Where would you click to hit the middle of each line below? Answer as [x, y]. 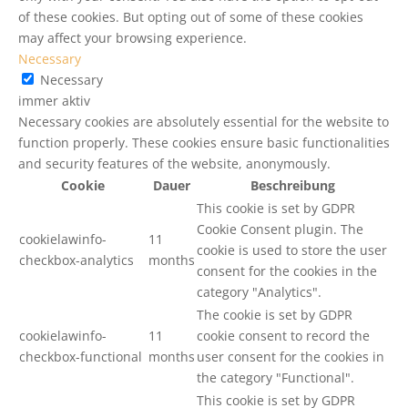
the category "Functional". [275, 377]
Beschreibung [293, 185]
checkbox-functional [81, 356]
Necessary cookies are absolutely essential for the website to [204, 121]
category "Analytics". [259, 291]
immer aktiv [54, 100]
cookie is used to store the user [292, 250]
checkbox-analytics [76, 260]
